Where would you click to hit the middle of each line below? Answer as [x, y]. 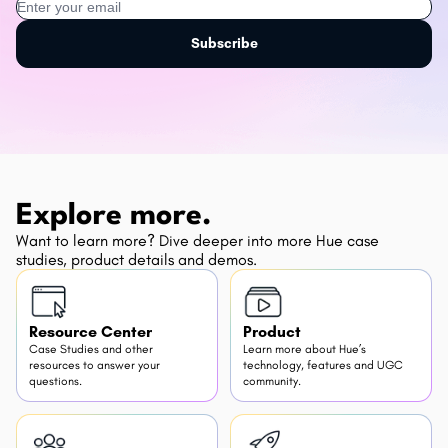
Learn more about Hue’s [304, 349]
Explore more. [114, 217]
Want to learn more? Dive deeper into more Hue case [197, 241]
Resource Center [90, 332]
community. [272, 381]
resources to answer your [94, 365]
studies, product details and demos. [136, 260]
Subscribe [224, 44]
